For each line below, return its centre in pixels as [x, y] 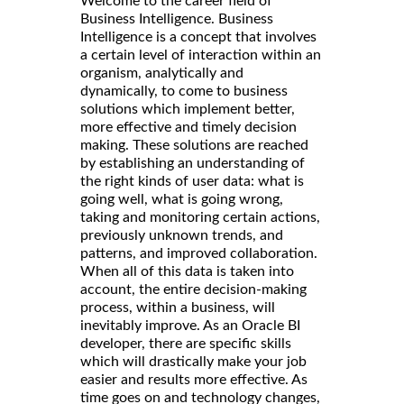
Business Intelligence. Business [177, 19]
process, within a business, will [178, 308]
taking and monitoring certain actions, [200, 218]
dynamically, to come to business [184, 92]
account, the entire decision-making [193, 290]
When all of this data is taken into [187, 272]
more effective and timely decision [188, 128]
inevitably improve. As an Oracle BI [190, 326]
